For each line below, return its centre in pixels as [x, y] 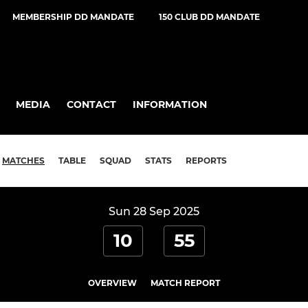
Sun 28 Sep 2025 [154, 212]
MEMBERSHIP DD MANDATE [73, 17]
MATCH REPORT [185, 283]
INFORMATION [170, 104]
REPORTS [206, 161]
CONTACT [91, 104]
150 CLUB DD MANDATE [209, 17]
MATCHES [23, 161]
